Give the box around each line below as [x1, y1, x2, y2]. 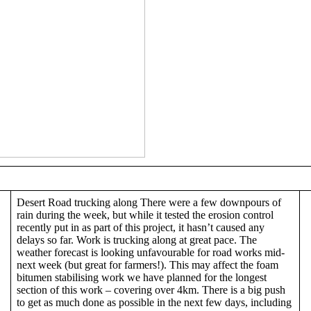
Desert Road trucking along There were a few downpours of [17, 196, 281, 208]
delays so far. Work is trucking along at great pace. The [17, 233, 257, 246]
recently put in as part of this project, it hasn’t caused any [17, 221, 264, 233]
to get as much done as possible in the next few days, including [17, 296, 292, 308]
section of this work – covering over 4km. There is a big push [17, 283, 285, 296]
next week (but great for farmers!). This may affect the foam [17, 258, 278, 271]
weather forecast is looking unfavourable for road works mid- [17, 246, 285, 258]
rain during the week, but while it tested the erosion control [17, 208, 274, 221]
